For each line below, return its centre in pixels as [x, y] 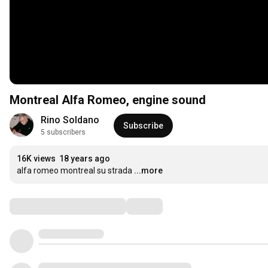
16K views [36, 159]
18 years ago [85, 159]
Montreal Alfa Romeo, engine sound [108, 100]
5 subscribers [63, 133]
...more [148, 171]
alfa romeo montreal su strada [74, 171]
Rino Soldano [70, 120]
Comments [39, 206]
